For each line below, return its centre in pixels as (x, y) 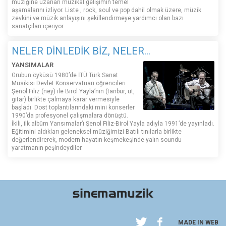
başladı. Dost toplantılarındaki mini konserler (73, 108)
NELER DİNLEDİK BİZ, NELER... (81, 51)
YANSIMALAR (33, 65)
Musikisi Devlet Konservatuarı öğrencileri (69, 83)
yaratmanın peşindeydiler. (47, 148)
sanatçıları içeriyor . (39, 26)
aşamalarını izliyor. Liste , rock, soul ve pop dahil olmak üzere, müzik (106, 10)
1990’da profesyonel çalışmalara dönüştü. (70, 116)
